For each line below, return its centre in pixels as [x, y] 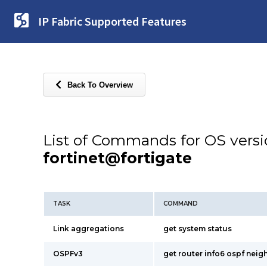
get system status [198, 229]
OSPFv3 [68, 254]
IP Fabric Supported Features [112, 21]
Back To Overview [100, 85]
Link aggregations [89, 229]
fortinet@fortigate [117, 158]
